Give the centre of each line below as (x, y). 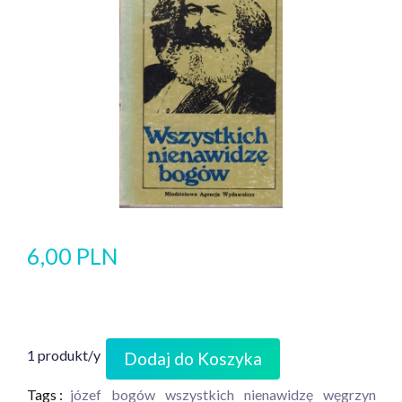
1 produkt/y (64, 354)
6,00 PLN (73, 256)
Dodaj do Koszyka (193, 358)
